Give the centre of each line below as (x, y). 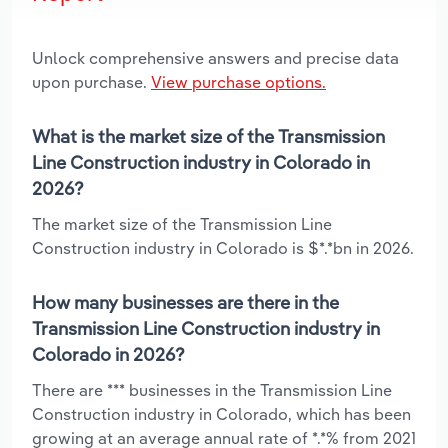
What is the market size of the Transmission (208, 136)
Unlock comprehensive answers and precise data (215, 57)
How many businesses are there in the (185, 302)
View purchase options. (238, 81)
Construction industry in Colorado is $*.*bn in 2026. (223, 247)
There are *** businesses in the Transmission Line (212, 389)
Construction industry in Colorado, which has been (221, 413)
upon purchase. (91, 81)
